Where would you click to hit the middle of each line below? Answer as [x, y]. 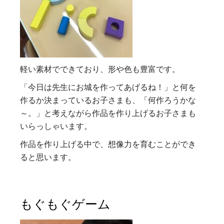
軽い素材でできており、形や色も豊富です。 [100, 69]
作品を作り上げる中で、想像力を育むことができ [108, 144]
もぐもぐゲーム [65, 204]
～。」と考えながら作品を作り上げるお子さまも [108, 113]
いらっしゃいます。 [56, 126]
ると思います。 [48, 157]
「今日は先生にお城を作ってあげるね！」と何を [108, 87]
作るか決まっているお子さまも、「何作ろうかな [108, 100]
